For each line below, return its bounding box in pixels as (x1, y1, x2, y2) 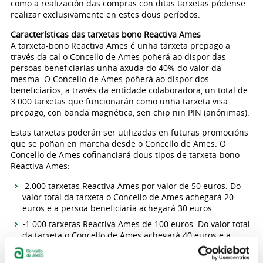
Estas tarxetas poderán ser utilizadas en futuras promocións (10, 127, 248, 138)
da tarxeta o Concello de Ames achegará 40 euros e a (22, 230, 231, 241)
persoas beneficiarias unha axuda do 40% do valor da (10, 62, 221, 73)
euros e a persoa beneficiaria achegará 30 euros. (22, 203, 214, 214)
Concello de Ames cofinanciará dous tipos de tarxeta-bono (10, 149, 240, 160)
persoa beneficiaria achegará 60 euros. (22, 241, 176, 252)
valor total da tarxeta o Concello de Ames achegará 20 (22, 191, 234, 203)
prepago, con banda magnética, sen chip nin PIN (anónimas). (10, 107, 249, 118)
